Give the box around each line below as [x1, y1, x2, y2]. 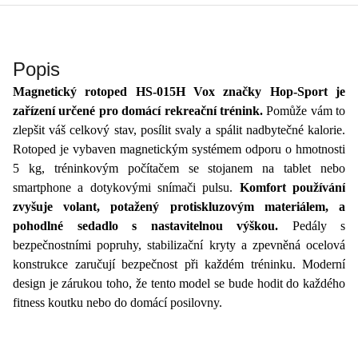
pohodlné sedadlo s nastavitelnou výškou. [13, 218, 278, 233]
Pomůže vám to [262, 103, 345, 117]
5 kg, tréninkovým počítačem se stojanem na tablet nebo [13, 161, 345, 175]
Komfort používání [239, 180, 346, 194]
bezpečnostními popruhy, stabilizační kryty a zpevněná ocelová [13, 237, 345, 252]
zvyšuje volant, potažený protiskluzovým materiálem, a [13, 199, 345, 213]
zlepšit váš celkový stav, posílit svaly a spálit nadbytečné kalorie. [13, 122, 345, 137]
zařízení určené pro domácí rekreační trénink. [13, 103, 263, 117]
